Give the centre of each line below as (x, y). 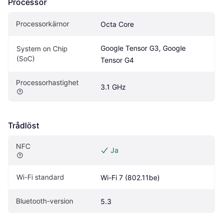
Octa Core (117, 24)
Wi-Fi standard (40, 177)
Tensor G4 (117, 60)
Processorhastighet (47, 82)
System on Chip (42, 48)
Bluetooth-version (45, 201)
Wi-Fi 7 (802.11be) (130, 177)
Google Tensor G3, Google (143, 48)
